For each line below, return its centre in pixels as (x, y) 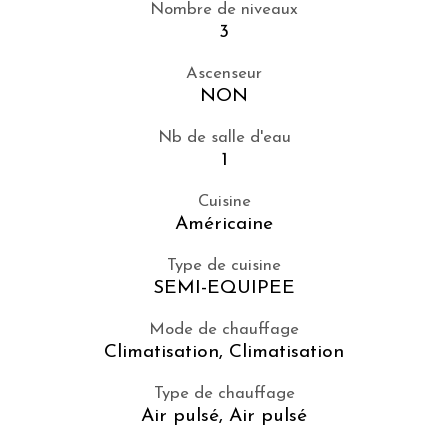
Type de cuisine (224, 266)
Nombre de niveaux (224, 10)
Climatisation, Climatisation (224, 353)
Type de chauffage (224, 394)
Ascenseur (224, 74)
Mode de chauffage (224, 330)
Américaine (224, 225)
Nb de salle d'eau (224, 138)
